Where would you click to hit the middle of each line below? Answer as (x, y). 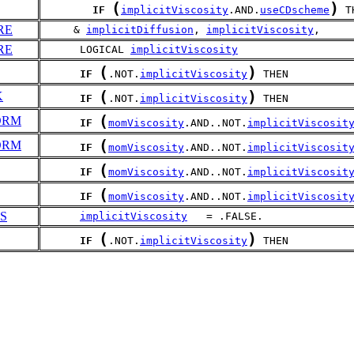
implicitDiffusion (140, 30)
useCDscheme (295, 10)
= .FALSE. (225, 216)
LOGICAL (86, 49)
